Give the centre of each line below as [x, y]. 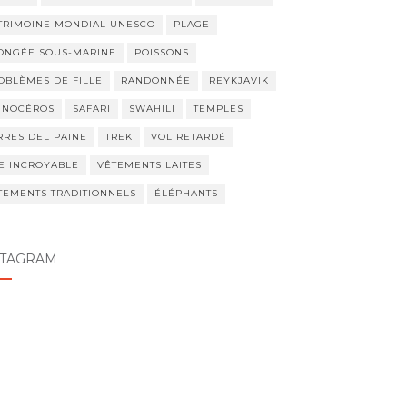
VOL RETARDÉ [188, 137]
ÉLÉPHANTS [186, 193]
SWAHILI [152, 109]
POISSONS [161, 52]
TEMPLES [218, 109]
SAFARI [91, 109]
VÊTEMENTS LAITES [149, 165]
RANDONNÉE [155, 80]
